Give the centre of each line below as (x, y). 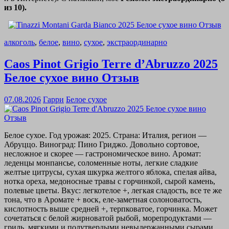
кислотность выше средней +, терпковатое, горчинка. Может (111, 209)
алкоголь (19, 42)
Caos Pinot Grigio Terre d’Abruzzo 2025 (111, 64)
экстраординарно (137, 42)
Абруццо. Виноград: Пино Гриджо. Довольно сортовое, (102, 144)
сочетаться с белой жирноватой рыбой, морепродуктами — (108, 218)
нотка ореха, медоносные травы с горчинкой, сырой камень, (110, 181)
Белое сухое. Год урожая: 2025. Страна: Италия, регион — (105, 135)
